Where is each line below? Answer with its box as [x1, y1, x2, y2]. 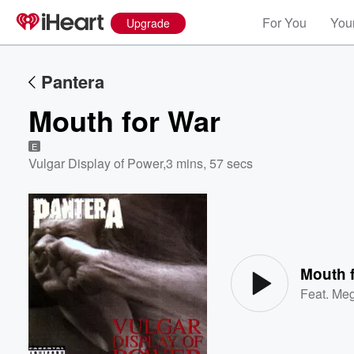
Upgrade [126, 15, 170, 31]
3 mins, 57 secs [166, 154, 253, 172]
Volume [277, 213, 320, 227]
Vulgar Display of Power [28, 154, 163, 172]
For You [262, 13, 307, 32]
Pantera [41, 69, 104, 94]
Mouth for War [28, 100, 220, 141]
